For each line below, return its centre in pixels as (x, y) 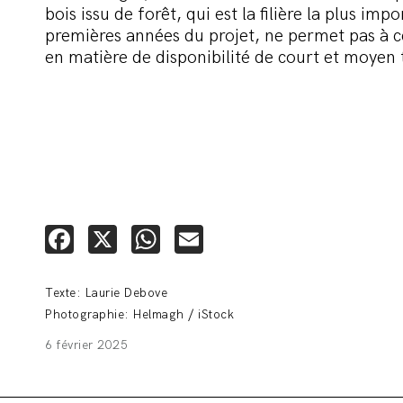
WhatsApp (226, 239)
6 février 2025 (86, 345)
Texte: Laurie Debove (106, 293)
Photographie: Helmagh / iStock (139, 314)
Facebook (134, 239)
